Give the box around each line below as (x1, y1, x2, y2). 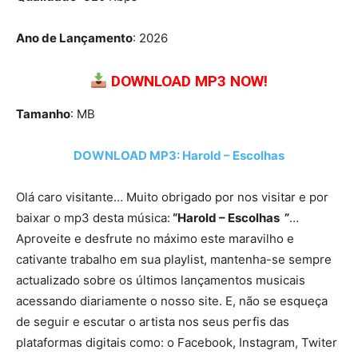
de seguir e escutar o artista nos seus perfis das (16, 314, 289, 330)
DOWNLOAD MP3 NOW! (111, 72, 268, 91)
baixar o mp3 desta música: (16, 210, 170, 226)
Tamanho (16, 106, 70, 122)
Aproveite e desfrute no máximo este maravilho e (16, 231, 294, 247)
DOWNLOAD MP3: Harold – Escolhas (74, 148, 284, 164)
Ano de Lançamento (16, 30, 133, 46)
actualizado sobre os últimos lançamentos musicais (16, 272, 305, 288)
